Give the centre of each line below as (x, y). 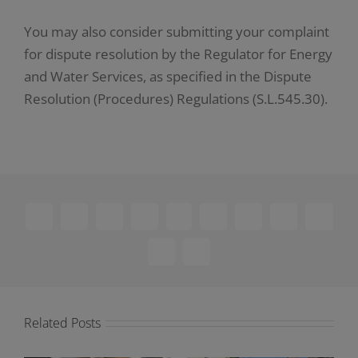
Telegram (235, 222)
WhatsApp (205, 222)
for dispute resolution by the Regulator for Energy (178, 54)
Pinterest (304, 222)
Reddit (125, 222)
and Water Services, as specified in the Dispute (167, 77)
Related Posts (62, 323)
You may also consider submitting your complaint (176, 32)
